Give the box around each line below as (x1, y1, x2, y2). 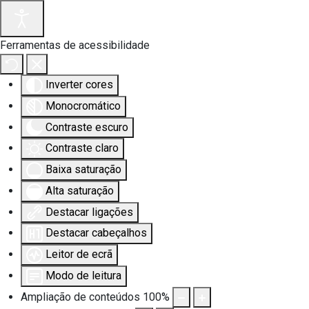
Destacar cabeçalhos (46, 226, 147, 240)
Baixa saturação (46, 163, 121, 177)
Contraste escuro (46, 120, 128, 134)
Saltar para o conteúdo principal (31, 32, 200, 46)
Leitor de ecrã (46, 248, 112, 261)
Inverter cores (46, 78, 113, 91)
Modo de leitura (46, 269, 121, 283)
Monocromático (46, 99, 121, 112)
